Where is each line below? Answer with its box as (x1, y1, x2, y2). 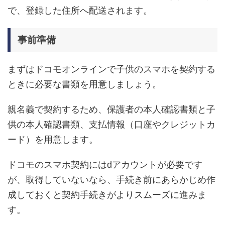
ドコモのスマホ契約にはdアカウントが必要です (8, 159, 202, 170)
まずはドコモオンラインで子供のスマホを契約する (8, 64, 215, 74)
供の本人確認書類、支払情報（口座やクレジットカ (8, 119, 215, 130)
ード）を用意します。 (8, 134, 98, 145)
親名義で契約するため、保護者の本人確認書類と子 (8, 104, 215, 115)
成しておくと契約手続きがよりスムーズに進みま (8, 189, 206, 200)
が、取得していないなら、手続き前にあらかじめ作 (8, 174, 215, 185)
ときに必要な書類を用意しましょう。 (8, 79, 161, 89)
